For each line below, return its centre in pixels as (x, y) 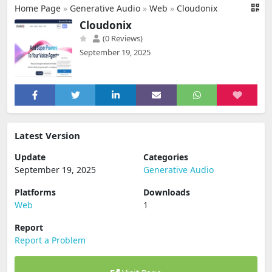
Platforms (35, 192)
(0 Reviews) (122, 38)
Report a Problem (50, 240)
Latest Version (47, 135)
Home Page (38, 8)
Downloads (167, 192)
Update (30, 157)
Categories (166, 157)
